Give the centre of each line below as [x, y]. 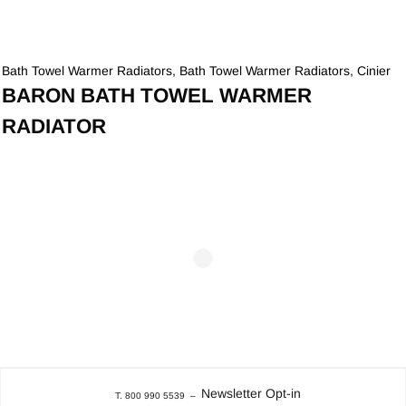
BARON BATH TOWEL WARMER [157, 95]
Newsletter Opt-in [251, 393]
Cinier [374, 70]
